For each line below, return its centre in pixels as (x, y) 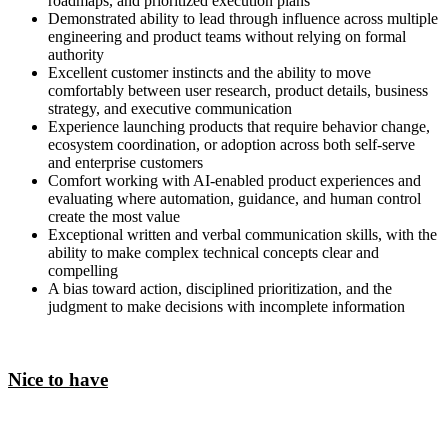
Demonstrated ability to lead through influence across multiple (243, 18)
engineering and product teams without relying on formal (227, 36)
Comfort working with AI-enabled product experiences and (234, 180)
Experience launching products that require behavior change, (239, 126)
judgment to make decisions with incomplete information (226, 306)
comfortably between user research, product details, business (238, 90)
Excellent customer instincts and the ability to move (209, 72)
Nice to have (58, 379)
